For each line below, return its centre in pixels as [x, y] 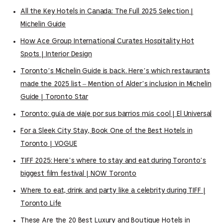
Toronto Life [41, 203]
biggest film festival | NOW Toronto [79, 173]
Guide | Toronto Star [55, 97]
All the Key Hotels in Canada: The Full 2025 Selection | [107, 11]
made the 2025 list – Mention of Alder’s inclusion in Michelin [116, 84]
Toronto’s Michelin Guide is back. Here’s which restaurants [115, 71]
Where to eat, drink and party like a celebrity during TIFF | [113, 190]
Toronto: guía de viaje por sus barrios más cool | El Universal [116, 114]
